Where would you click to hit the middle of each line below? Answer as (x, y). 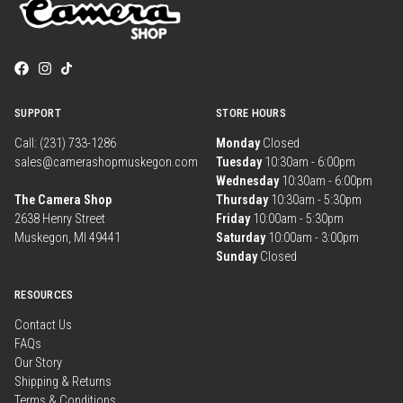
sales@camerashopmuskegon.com (106, 163)
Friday (233, 219)
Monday (238, 144)
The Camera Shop (63, 201)
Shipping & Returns (63, 382)
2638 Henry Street (60, 219)
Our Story (38, 363)
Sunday (237, 257)
